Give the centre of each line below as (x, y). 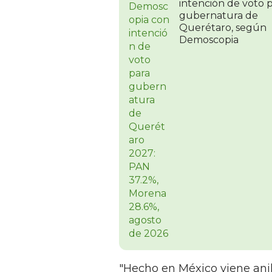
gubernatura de (219, 16)
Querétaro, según (223, 28)
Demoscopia (209, 40)
